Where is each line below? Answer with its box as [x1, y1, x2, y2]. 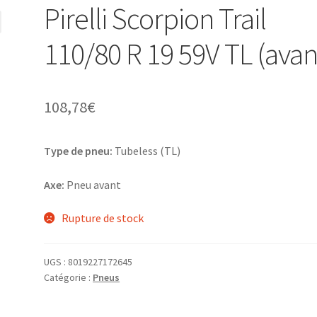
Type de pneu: [44, 143, 113, 158]
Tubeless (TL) [113, 143, 181, 158]
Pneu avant [64, 177, 122, 192]
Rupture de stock [61, 211, 144, 226]
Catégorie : [44, 270, 93, 284]
